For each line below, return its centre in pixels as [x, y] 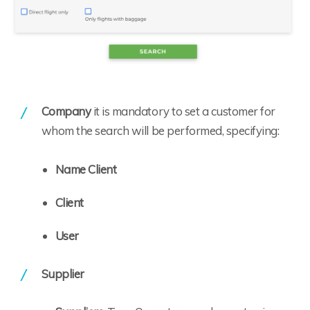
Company [66, 111]
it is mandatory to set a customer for [183, 111]
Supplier [63, 273]
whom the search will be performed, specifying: [160, 131]
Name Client [86, 169]
